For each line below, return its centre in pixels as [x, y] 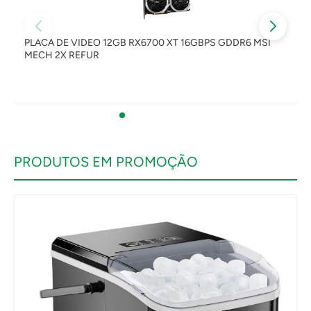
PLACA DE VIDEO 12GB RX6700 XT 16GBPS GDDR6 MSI [148, 43]
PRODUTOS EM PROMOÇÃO [106, 162]
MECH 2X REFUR [62, 55]
